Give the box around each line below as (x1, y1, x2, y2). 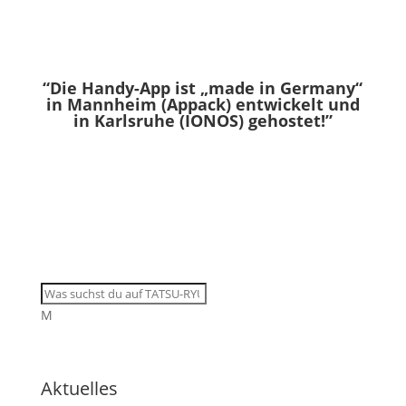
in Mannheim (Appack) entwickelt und (45, 93, 360, 116)
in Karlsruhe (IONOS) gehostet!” (72, 110, 333, 132)
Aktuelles (40, 376, 118, 401)
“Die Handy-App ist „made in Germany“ (43, 77, 363, 100)
